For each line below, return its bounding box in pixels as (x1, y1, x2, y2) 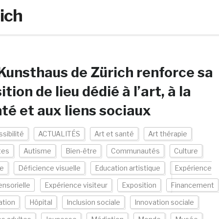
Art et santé (94, 130, 134, 138)
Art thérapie (148, 130, 187, 138)
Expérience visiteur (44, 181, 108, 189)
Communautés (110, 147, 160, 155)
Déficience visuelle (18, 164, 81, 172)
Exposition (121, 181, 156, 189)
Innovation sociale (134, 198, 194, 206)
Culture (174, 147, 198, 155)
